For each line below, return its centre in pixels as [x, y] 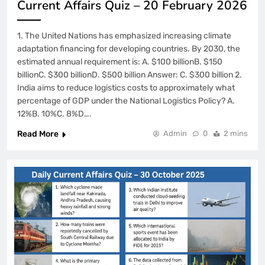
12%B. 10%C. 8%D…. [54, 114]
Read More [38, 134]
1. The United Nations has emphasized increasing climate [124, 36]
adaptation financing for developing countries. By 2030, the [129, 49]
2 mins [236, 134]
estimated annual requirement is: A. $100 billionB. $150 [120, 62]
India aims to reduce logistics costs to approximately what [126, 88]
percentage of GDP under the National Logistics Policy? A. [126, 101]
